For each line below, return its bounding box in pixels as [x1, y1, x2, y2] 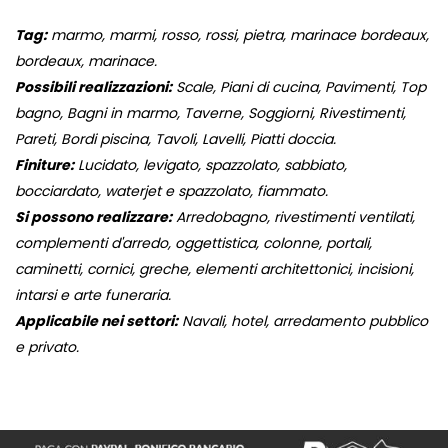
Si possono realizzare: [15, 207, 172, 228]
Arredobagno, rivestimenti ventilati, [172, 207, 415, 228]
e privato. [15, 337, 79, 358]
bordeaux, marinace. [15, 51, 157, 72]
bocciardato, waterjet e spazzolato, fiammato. [15, 181, 328, 202]
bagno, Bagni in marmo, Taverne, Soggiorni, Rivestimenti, [15, 103, 406, 124]
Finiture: [15, 155, 74, 176]
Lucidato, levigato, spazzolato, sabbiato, [74, 155, 347, 176]
